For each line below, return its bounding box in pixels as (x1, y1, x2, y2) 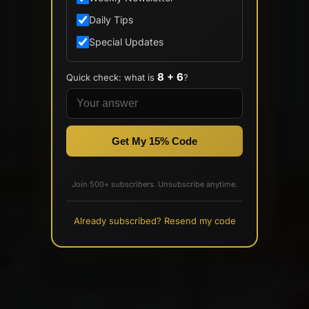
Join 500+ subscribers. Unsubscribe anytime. (72, 179, 237, 189)
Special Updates (89, 36, 163, 48)
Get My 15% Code (112, 135, 197, 147)
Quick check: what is (66, 72, 157, 83)
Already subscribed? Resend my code (73, 215, 236, 226)
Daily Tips (89, 14, 133, 26)
